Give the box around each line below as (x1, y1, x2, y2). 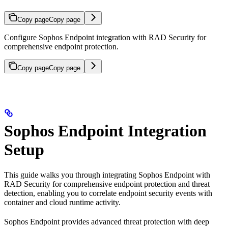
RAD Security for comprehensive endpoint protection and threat (4, 179, 210, 188)
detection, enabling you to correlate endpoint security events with (4, 188, 212, 197)
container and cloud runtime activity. (4, 197, 121, 207)
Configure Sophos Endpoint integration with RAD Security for (4, 33, 206, 42)
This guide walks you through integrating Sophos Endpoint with (4, 170, 210, 179)
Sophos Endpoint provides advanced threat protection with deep (4, 217, 209, 226)
